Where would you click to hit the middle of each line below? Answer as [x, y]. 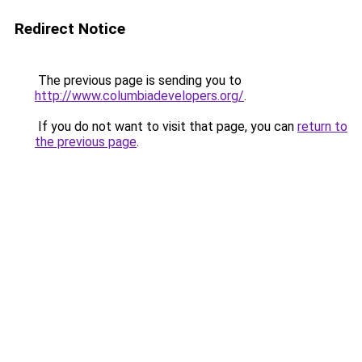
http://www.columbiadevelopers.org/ [139, 96]
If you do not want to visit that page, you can [166, 126]
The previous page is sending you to [138, 80]
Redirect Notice [70, 29]
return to [322, 126]
